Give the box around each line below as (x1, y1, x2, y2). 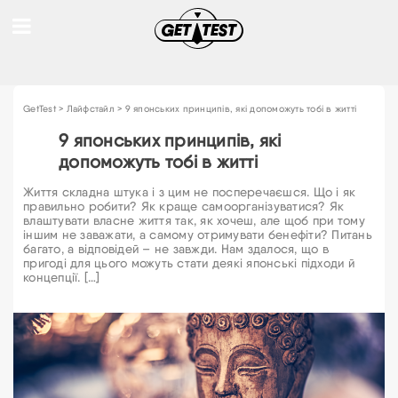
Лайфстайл (66, 103, 115, 115)
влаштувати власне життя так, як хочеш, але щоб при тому (23, 213, 365, 227)
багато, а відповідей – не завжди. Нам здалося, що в (23, 242, 329, 256)
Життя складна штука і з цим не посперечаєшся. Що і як (23, 185, 356, 199)
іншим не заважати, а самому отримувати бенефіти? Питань (23, 227, 372, 242)
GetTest (23, 103, 56, 115)
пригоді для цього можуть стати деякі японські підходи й (23, 256, 354, 270)
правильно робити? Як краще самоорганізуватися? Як (23, 199, 345, 213)
